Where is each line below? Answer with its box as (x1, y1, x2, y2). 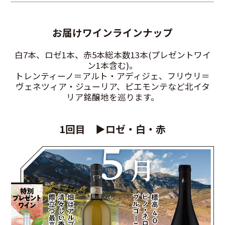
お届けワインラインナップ (52, 25, 173, 40)
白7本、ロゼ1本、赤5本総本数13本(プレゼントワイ (14, 49, 211, 61)
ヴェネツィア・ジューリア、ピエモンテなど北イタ (15, 80, 210, 93)
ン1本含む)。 (87, 59, 138, 72)
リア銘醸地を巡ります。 (66, 91, 159, 103)
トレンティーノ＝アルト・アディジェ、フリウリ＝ (15, 70, 210, 82)
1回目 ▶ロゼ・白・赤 (59, 122, 166, 137)
